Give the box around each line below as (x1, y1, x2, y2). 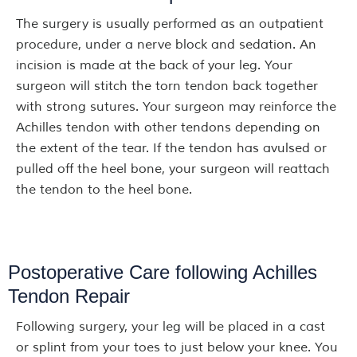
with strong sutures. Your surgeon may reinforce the (16, 99, 336, 115)
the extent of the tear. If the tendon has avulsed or (16, 140, 327, 156)
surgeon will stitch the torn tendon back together (16, 78, 318, 94)
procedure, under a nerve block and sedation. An (16, 37, 316, 53)
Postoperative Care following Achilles (8, 261, 317, 283)
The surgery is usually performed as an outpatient (16, 16, 324, 32)
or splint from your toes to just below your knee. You (16, 339, 338, 355)
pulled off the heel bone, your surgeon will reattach (16, 161, 330, 177)
